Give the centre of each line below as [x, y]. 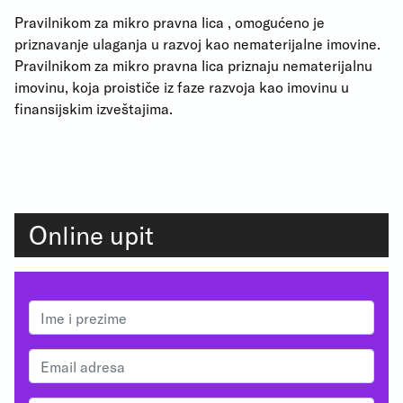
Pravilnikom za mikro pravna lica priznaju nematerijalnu [193, 65]
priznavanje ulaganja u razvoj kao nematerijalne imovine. [197, 44]
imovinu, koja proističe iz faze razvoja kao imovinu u [182, 87]
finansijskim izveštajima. [94, 108]
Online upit [91, 235]
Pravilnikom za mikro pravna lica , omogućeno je [170, 22]
